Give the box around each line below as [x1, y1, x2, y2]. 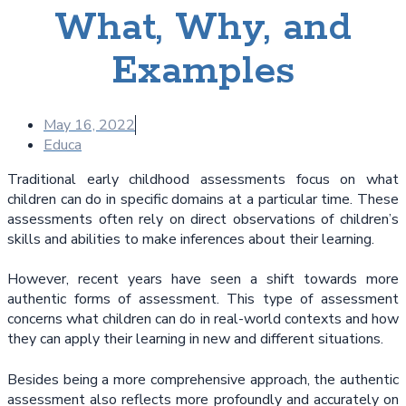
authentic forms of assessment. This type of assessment [7, 289, 399, 310]
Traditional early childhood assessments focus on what [7, 169, 399, 189]
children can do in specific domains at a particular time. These [7, 188, 399, 209]
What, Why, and [54, 3, 352, 53]
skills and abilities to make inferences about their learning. [7, 228, 374, 249]
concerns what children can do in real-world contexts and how [7, 309, 399, 330]
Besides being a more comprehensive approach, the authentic [7, 369, 399, 390]
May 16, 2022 [43, 114, 135, 135]
